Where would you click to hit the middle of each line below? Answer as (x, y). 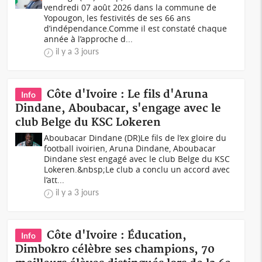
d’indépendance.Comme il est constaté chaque (136, 28)
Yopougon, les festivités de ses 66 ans (118, 18)
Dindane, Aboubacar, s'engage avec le (118, 108)
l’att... (54, 180)
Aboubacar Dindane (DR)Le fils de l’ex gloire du (135, 138)
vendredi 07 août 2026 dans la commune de (130, 7)
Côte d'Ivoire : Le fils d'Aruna (127, 94)
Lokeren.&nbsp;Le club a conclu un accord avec (137, 169)
